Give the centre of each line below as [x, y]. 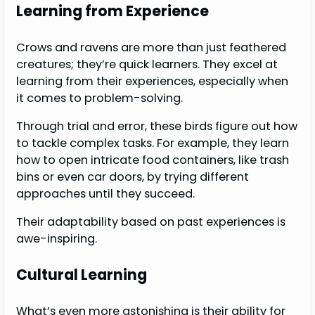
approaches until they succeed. [107, 193]
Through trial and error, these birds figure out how [157, 126]
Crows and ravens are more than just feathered [152, 47]
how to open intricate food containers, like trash [153, 160]
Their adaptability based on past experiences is [151, 222]
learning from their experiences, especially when [153, 81]
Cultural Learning [82, 275]
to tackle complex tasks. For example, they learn [153, 143]
